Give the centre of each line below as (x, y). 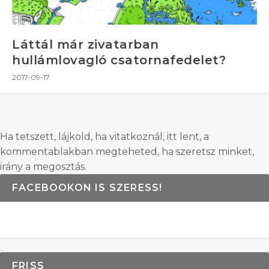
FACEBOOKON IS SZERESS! (87, 188)
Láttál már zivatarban (86, 44)
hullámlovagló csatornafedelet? (119, 60)
